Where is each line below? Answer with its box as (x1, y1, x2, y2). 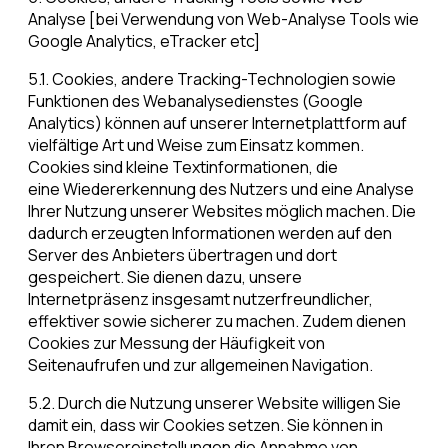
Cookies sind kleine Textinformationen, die (28, 156, 338, 179)
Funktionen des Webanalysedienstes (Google (28, 90, 363, 113)
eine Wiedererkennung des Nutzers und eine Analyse (28, 178, 414, 201)
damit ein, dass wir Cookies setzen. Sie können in (28, 414, 383, 437)
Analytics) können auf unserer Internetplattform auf (28, 112, 407, 135)
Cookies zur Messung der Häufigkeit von (28, 332, 325, 355)
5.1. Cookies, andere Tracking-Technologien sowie (28, 68, 396, 91)
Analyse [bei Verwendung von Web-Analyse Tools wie (28, 8, 419, 31)
